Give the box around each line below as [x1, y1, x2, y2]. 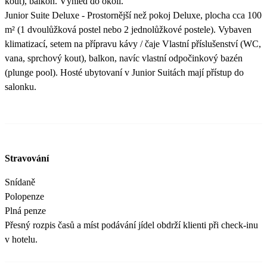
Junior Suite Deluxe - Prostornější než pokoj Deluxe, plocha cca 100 [5, 10, 262, 20]
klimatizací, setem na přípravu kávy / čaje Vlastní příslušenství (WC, [5, 38, 261, 49]
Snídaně [5, 176, 35, 187]
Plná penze [5, 205, 46, 216]
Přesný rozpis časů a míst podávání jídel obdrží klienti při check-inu [5, 219, 258, 230]
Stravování [5, 153, 49, 163]
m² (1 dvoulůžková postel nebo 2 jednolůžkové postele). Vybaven [5, 24, 252, 35]
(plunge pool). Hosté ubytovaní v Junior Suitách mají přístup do [5, 67, 244, 77]
